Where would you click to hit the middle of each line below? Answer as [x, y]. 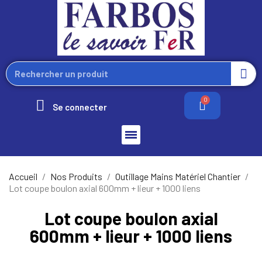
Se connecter [80, 107]
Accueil [23, 176]
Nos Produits [76, 176]
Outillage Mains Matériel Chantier [178, 176]
